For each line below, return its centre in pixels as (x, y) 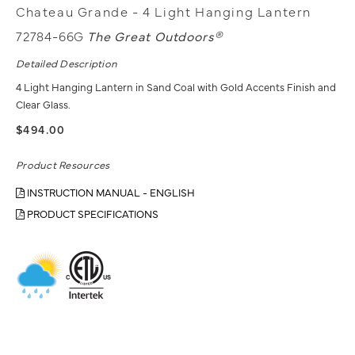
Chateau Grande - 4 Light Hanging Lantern (164, 11)
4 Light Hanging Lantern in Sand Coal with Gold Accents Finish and (176, 86)
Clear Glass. (43, 104)
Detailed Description (67, 63)
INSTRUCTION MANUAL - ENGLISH (110, 192)
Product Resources (63, 164)
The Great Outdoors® (155, 36)
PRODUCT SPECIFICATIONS (92, 213)
